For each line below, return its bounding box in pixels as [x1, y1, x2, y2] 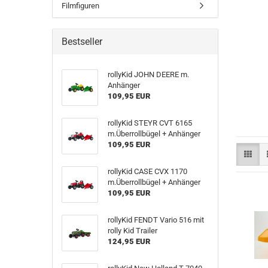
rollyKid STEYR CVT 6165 [107, 118, 192, 127]
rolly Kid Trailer [107, 226, 157, 235]
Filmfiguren [62, 1, 99, 10]
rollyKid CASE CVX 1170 [107, 167, 187, 176]
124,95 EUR [107, 237, 150, 246]
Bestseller [62, 36, 102, 47]
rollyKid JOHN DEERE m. [107, 70, 189, 79]
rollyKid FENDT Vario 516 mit [107, 215, 204, 224]
